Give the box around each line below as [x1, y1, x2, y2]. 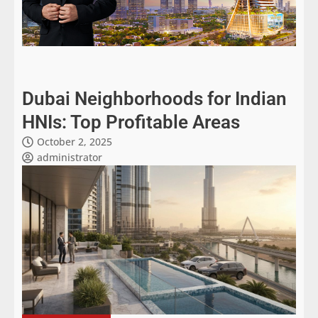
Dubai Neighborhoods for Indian [22, 87, 287, 109]
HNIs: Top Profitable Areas [22, 111, 240, 133]
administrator [37, 150, 102, 164]
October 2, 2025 [37, 134, 112, 148]
